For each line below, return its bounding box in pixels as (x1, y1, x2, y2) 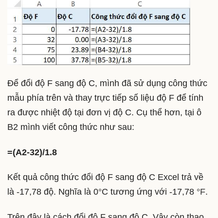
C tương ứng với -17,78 (102, 187, 197, 197)
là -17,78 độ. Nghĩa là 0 (7, 187, 98, 197)
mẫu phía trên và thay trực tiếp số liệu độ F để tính (7, 93, 203, 103)
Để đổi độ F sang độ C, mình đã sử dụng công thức (7, 78, 207, 89)
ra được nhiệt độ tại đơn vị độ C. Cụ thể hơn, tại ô (7, 108, 201, 118)
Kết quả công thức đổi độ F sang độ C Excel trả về (7, 172, 203, 182)
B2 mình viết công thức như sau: (7, 122, 134, 132)
